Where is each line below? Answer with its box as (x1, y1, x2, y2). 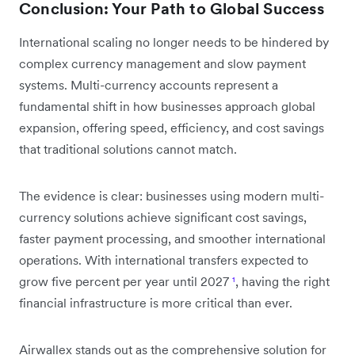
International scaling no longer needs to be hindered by (19, 33, 329, 50)
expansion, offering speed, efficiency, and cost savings (19, 119, 324, 136)
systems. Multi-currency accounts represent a (19, 76, 278, 93)
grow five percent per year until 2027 (19, 273, 232, 289)
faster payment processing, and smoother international (19, 230, 326, 246)
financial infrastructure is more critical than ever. (19, 294, 292, 311)
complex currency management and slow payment (19, 55, 306, 71)
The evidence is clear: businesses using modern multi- (19, 187, 324, 204)
